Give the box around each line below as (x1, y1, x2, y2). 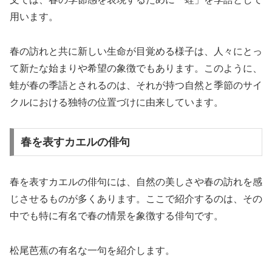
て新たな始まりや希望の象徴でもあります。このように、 (10, 63, 262, 73)
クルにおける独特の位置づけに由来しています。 (10, 97, 223, 107)
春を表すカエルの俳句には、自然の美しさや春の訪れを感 (10, 177, 262, 188)
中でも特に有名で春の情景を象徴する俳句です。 (10, 211, 223, 222)
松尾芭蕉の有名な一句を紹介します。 (10, 245, 175, 256)
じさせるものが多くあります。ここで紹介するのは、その (10, 194, 262, 205)
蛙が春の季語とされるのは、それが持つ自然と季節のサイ (10, 80, 262, 90)
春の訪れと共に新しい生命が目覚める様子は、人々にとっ (10, 46, 262, 56)
